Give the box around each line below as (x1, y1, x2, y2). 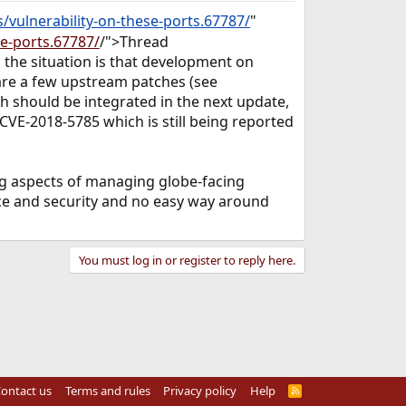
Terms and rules (64, 382, 150, 399)
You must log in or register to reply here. (78, 251, 295, 268)
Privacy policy (163, 382, 237, 399)
